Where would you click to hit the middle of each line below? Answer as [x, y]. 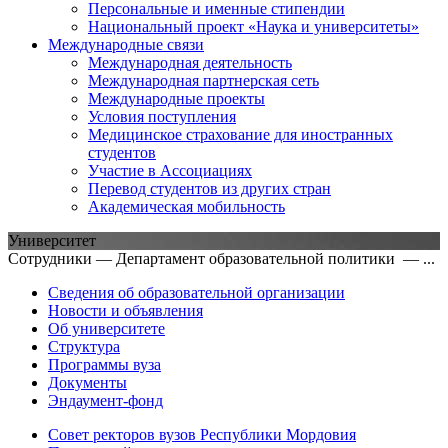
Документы [87, 382]
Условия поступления [162, 116]
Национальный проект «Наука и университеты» [253, 26]
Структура [84, 346]
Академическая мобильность [186, 206]
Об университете [106, 328]
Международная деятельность [190, 62]
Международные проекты [176, 98]
